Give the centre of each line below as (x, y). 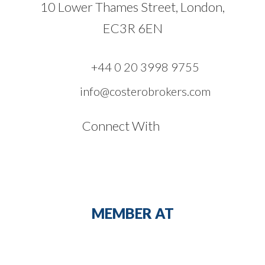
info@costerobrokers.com (145, 91)
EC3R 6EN (132, 28)
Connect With (125, 125)
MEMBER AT (132, 213)
